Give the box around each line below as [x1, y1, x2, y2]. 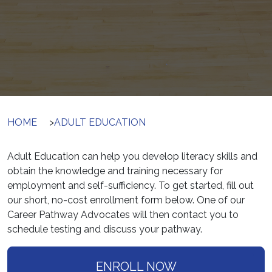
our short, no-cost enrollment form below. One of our [7, 194, 245, 206]
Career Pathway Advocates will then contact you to [7, 209, 239, 221]
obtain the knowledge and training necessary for [7, 165, 223, 177]
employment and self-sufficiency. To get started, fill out [7, 180, 254, 192]
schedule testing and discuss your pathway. [7, 223, 202, 236]
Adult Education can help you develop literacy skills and [7, 151, 257, 163]
